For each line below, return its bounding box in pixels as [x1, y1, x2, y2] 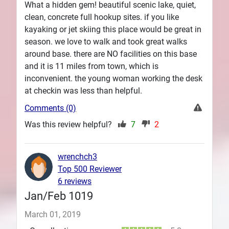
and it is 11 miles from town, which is [25, 61, 158, 71]
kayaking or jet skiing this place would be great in [25, 24, 201, 34]
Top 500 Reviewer [58, 164, 122, 174]
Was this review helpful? [25, 119, 114, 129]
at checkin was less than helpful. [25, 85, 142, 96]
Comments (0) [25, 103, 76, 113]
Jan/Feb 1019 [25, 189, 93, 202]
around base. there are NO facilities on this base [25, 49, 197, 59]
